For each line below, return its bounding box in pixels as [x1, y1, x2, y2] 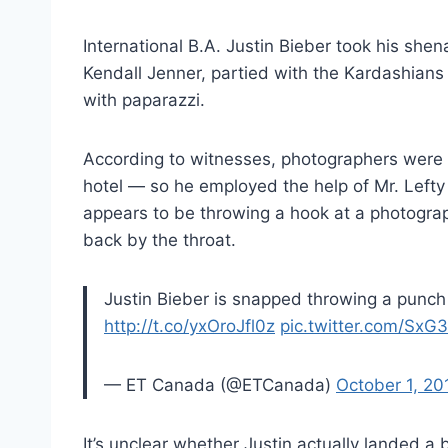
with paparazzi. [83, 89, 205, 110]
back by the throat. [83, 229, 236, 250]
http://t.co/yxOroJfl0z [104, 315, 275, 336]
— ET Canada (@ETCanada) [104, 374, 336, 395]
